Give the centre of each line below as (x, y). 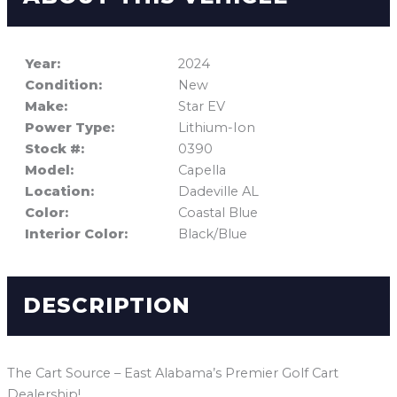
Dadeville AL (218, 192)
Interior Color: (76, 234)
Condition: (63, 86)
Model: (49, 171)
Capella (202, 171)
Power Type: (69, 128)
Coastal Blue (218, 213)
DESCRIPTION (106, 305)
